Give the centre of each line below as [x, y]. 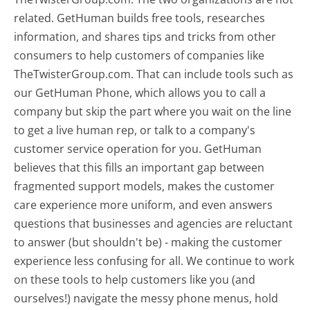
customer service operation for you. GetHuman [138, 149]
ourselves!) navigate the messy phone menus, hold [146, 299]
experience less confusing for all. [100, 261]
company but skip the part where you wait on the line [153, 112]
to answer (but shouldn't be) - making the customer [148, 243]
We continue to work [240, 261]
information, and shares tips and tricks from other [145, 37]
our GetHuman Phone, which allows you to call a [140, 93]
